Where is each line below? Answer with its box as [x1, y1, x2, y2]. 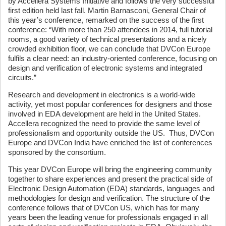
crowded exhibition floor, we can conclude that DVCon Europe [8, 44, 210, 53]
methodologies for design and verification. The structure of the [8, 194, 210, 203]
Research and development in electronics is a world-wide [8, 90, 195, 99]
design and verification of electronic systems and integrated [8, 64, 202, 73]
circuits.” [8, 73, 38, 82]
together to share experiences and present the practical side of [8, 175, 212, 184]
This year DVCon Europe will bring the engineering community [8, 165, 212, 174]
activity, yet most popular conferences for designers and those [8, 100, 212, 109]
